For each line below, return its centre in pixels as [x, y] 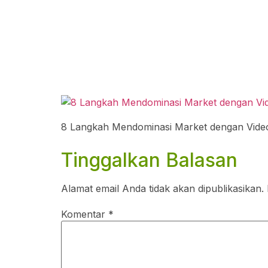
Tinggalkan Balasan [149, 160]
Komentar [85, 214]
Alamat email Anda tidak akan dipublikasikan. [162, 188]
